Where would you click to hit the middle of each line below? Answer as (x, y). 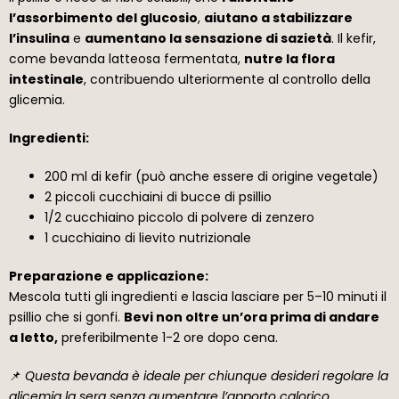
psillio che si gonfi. (66, 317)
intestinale (46, 79)
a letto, (33, 337)
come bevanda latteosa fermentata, (126, 58)
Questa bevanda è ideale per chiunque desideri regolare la (207, 375)
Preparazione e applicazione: (109, 276)
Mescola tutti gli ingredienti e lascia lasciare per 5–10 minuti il (198, 296)
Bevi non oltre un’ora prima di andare (252, 317)
